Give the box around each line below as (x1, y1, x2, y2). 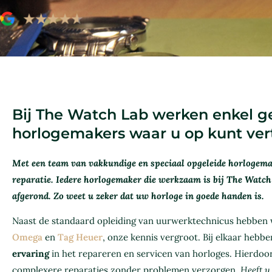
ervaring (12, 248, 49, 260)
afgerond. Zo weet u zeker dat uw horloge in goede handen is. (12, 190, 264, 202)
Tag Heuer (58, 231, 103, 243)
